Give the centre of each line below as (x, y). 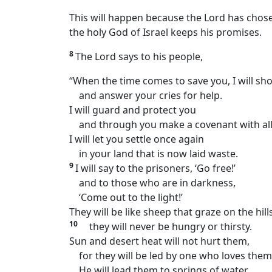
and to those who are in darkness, (152, 183)
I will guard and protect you (133, 110)
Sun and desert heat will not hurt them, (159, 241)
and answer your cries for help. (146, 96)
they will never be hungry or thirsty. (166, 227)
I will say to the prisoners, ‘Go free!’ (155, 168)
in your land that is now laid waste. (154, 154)
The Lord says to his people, (139, 57)
